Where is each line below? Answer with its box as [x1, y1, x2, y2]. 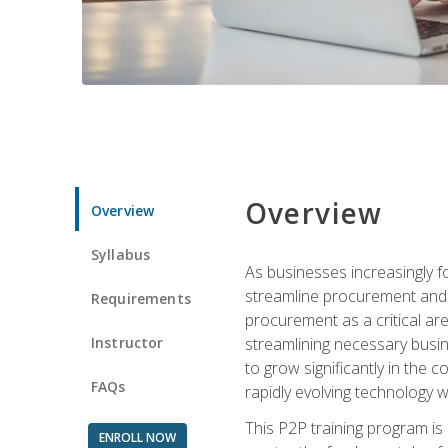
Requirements [91, 288, 191, 308]
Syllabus [91, 244, 151, 264]
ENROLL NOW [98, 428, 176, 446]
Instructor [91, 332, 164, 352]
